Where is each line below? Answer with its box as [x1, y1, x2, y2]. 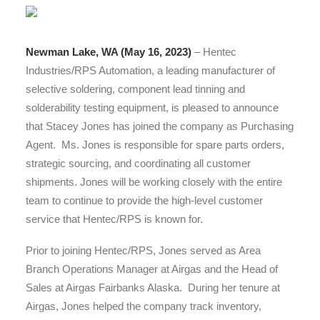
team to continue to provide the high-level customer [26, 194, 263, 206]
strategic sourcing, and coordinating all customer [26, 157, 251, 169]
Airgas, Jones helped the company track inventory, [26, 300, 261, 312]
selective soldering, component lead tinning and [26, 83, 245, 95]
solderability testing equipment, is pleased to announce [26, 101, 279, 114]
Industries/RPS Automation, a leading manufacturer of [26, 64, 275, 76]
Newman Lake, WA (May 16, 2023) [26, 46, 191, 58]
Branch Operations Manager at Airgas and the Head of [26, 263, 278, 275]
